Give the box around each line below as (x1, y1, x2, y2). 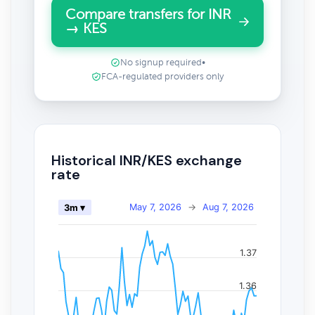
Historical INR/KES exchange (51, 150, 242, 169)
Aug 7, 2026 (202, 201, 254, 212)
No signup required (120, 58, 202, 67)
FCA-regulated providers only (101, 72, 224, 82)
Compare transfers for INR (65, 7, 231, 22)
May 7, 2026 (129, 201, 181, 212)
